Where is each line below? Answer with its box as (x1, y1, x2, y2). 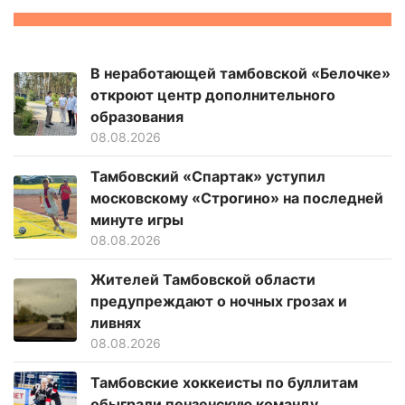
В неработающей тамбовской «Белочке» (90, 63, 391, 82)
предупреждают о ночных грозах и (90, 291, 347, 310)
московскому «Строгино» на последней (90, 188, 383, 207)
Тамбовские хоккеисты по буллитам (90, 373, 358, 392)
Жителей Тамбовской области (90, 269, 316, 288)
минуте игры (90, 210, 184, 229)
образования (90, 107, 184, 126)
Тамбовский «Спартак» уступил (90, 166, 325, 185)
